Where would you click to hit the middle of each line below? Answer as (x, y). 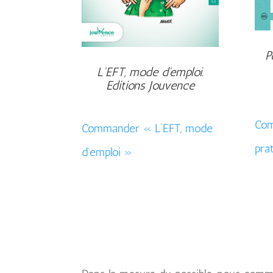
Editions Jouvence (151, 86)
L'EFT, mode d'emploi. (151, 72)
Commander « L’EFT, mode (147, 128)
